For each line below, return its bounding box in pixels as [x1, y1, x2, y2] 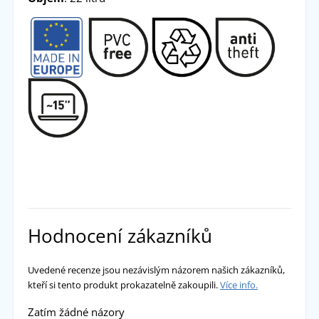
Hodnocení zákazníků [27, 222, 212, 249]
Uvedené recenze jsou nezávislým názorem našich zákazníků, [27, 263, 285, 276]
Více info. [219, 278, 258, 291]
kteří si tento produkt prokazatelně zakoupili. [27, 278, 220, 291]
